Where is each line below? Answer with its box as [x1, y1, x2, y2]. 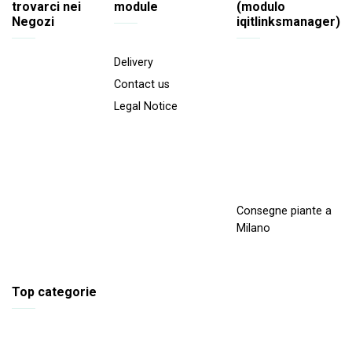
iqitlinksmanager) [236, 13, 340, 29]
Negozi [12, 13, 54, 29]
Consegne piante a [236, 203, 332, 218]
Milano [236, 221, 270, 235]
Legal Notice [114, 100, 178, 114]
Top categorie [12, 284, 97, 300]
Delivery [114, 55, 153, 69]
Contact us [114, 77, 170, 91]
